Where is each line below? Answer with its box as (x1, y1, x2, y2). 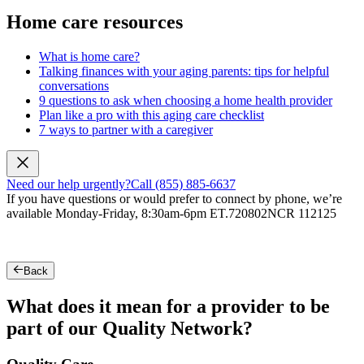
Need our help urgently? (6, 177, 131, 192)
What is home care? (39, 50, 140, 64)
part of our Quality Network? (6, 318, 253, 340)
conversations (39, 79, 109, 93)
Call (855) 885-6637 (131, 177, 236, 192)
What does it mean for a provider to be (6, 296, 330, 318)
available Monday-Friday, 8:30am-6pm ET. (6, 206, 228, 221)
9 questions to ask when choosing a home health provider (39, 93, 332, 108)
